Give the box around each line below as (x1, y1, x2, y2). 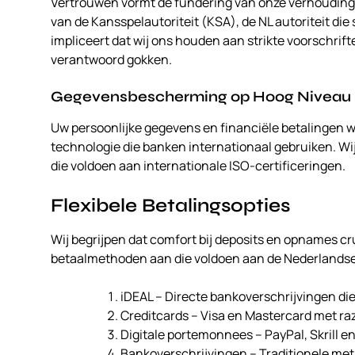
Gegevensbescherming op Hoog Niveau (51, 88, 351, 106)
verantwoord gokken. (51, 51, 172, 69)
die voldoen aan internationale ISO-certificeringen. (51, 157, 345, 175)
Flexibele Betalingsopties (51, 194, 290, 218)
